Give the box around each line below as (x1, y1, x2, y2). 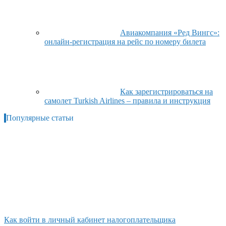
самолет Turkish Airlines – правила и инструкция (44, 96, 210, 105)
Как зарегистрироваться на (120, 87, 213, 96)
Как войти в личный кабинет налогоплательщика (4, 215, 176, 224)
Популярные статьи (6, 113, 74, 122)
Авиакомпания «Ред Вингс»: (120, 28, 219, 37)
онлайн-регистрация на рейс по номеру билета (44, 37, 206, 46)
